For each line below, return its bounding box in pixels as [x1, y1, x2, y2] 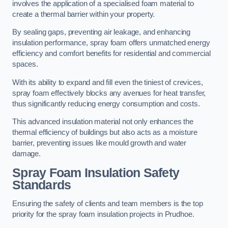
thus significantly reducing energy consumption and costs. [12, 99, 200, 108]
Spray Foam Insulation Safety [12, 165, 180, 180]
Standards [12, 178, 71, 192]
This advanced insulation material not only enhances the [12, 118, 194, 126]
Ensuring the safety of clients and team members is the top [12, 199, 203, 208]
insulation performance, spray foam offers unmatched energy [12, 39, 210, 47]
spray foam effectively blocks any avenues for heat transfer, [12, 89, 206, 97]
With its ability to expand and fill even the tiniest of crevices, [12, 78, 203, 87]
